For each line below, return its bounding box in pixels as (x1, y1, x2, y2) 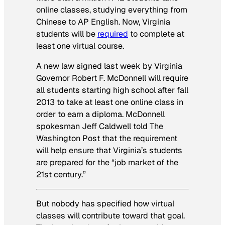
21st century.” (36, 169, 86, 180)
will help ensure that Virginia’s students (36, 145, 182, 156)
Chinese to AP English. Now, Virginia (36, 16, 170, 27)
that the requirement (100, 133, 177, 144)
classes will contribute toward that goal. (36, 210, 185, 221)
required (97, 28, 128, 39)
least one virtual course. (36, 40, 124, 51)
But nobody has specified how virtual (36, 198, 174, 209)
